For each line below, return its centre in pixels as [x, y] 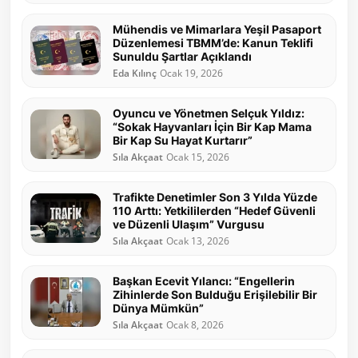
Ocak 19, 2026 [191, 73]
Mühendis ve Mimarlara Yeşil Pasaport [217, 29]
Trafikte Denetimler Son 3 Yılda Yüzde [215, 197]
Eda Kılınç [135, 73]
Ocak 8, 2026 [195, 324]
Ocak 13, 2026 [198, 241]
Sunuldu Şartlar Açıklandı [182, 56]
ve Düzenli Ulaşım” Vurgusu [189, 224]
